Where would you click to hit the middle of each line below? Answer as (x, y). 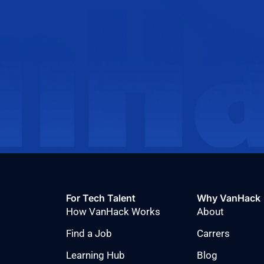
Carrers (214, 233)
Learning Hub (96, 255)
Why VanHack (229, 198)
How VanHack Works (113, 211)
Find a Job (89, 233)
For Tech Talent (101, 198)
